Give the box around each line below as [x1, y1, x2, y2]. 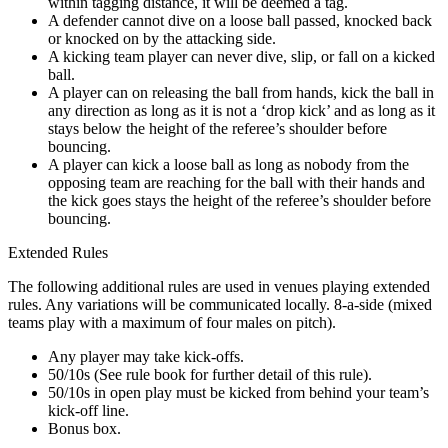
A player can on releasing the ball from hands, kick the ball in [48, 84, 434, 102]
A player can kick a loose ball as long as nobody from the [48, 156, 409, 174]
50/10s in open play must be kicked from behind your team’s [48, 384, 429, 402]
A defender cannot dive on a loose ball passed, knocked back [48, 12, 432, 30]
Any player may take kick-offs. [48, 348, 244, 366]
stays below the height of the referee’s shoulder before [48, 120, 387, 138]
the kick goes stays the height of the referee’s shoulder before [48, 192, 431, 210]
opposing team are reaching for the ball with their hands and [48, 174, 425, 192]
